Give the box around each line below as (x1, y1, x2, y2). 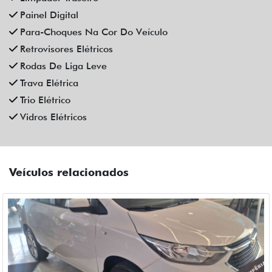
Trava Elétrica (20, 77, 78, 89)
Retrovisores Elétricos (20, 43, 113, 55)
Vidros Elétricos (20, 111, 87, 123)
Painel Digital (20, 9, 78, 21)
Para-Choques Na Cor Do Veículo (20, 26, 168, 38)
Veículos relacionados (9, 166, 129, 179)
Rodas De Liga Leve (20, 60, 107, 72)
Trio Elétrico (20, 94, 70, 106)
